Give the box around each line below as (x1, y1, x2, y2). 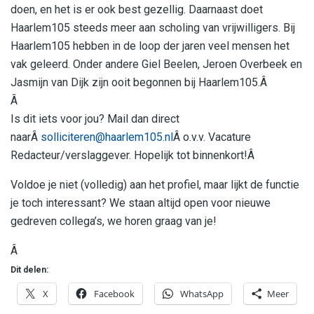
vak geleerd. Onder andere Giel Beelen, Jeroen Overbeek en (11, 57, 302, 71)
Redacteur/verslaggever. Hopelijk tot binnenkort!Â (11, 148, 257, 162)
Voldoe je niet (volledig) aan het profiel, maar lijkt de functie (11, 177, 299, 191)
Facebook (94, 287, 135, 300)
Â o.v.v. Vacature (173, 130, 251, 144)
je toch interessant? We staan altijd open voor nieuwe (11, 196, 271, 210)
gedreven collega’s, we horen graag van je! (11, 214, 217, 228)
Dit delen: (11, 264, 48, 275)
